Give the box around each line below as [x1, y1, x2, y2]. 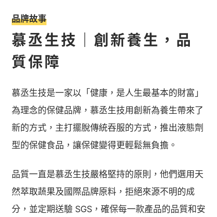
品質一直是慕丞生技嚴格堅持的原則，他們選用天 [12, 169, 203, 179]
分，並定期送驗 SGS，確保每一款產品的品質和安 [12, 204, 205, 214]
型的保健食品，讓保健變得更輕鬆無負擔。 [12, 140, 177, 150]
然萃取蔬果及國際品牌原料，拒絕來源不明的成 [12, 186, 195, 197]
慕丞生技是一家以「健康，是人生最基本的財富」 [12, 88, 203, 98]
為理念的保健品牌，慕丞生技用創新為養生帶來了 [12, 105, 203, 115]
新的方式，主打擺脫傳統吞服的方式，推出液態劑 [12, 123, 203, 133]
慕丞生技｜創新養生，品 [12, 31, 193, 48]
